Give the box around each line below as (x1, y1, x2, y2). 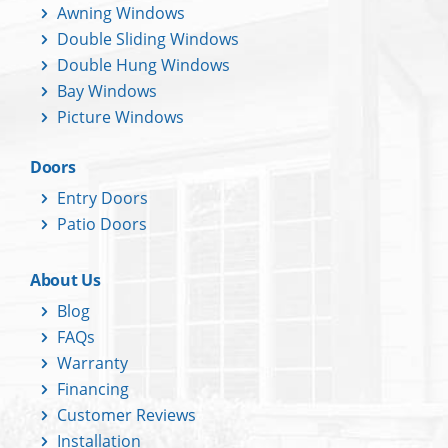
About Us (30, 268, 101, 291)
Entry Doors (57, 186, 148, 209)
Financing (57, 377, 129, 400)
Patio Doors (57, 212, 147, 235)
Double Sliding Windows (57, 27, 239, 50)
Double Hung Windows (57, 53, 230, 76)
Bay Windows (57, 79, 157, 102)
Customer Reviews (57, 403, 196, 426)
